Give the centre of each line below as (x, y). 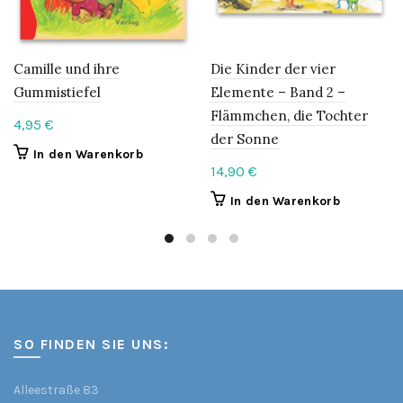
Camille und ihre (67, 69)
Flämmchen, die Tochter (289, 116)
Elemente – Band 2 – (278, 93)
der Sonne (245, 139)
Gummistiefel (57, 93)
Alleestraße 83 (56, 390)
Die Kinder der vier (273, 69)
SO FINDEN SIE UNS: (91, 345)
